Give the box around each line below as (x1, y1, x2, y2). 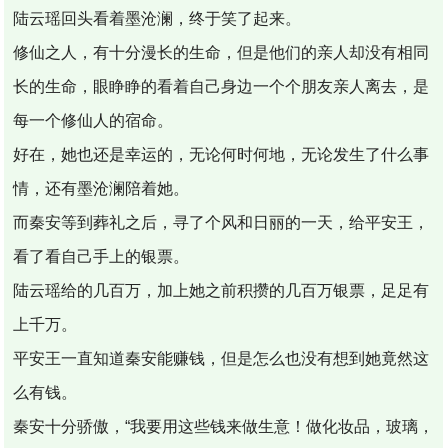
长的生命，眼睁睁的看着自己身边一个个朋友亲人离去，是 (13, 77, 430, 95)
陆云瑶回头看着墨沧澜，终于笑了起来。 (13, 9, 302, 27)
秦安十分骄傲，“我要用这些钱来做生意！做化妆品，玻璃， (13, 417, 435, 435)
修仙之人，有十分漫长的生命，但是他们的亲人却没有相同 (13, 43, 430, 61)
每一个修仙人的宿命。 (13, 111, 174, 129)
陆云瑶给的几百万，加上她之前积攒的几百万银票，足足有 (13, 281, 430, 299)
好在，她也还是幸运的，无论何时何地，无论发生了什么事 (13, 145, 430, 163)
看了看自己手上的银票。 (13, 247, 190, 265)
